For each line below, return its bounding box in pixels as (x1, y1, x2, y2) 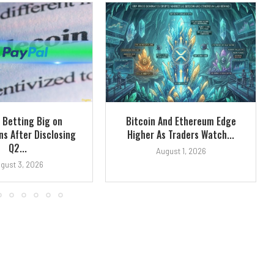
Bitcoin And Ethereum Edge (125, 114, 236, 129)
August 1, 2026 (155, 146, 206, 157)
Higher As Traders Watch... (127, 127, 235, 143)
